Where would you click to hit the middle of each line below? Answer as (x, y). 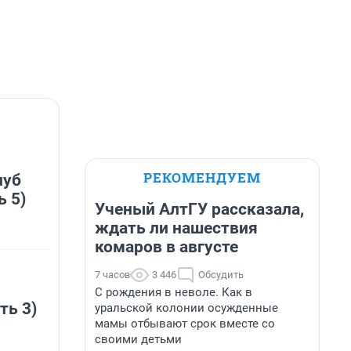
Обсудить (221, 275)
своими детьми (138, 339)
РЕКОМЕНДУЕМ (202, 177)
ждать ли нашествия (176, 228)
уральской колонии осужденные (186, 308)
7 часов (112, 275)
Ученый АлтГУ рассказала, (199, 209)
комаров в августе (166, 247)
